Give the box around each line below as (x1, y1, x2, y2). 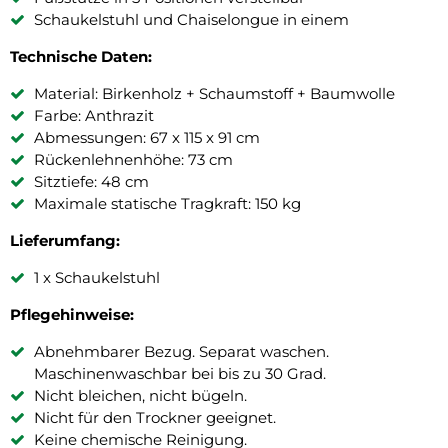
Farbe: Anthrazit (34, 106, 154, 126)
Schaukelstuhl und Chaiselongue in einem (34, 10, 349, 30)
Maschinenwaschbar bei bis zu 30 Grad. (34, 364, 326, 384)
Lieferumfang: (10, 231, 120, 251)
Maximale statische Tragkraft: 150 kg (34, 194, 301, 214)
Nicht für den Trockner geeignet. (34, 408, 276, 428)
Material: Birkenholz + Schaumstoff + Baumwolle (34, 84, 395, 104)
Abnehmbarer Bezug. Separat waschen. (34, 342, 329, 362)
